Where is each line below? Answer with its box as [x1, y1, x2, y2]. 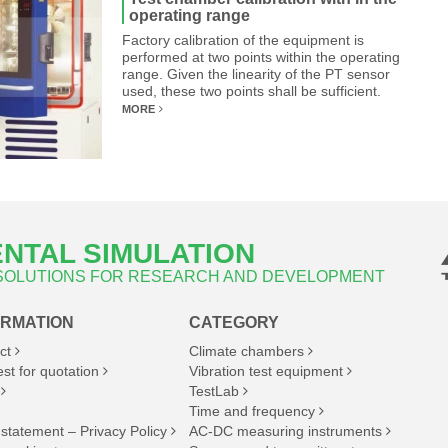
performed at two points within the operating [122, 49, 400, 65]
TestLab [189, 383, 239, 399]
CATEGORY [189, 314, 279, 331]
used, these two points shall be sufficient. [122, 83, 381, 99]
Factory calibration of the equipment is [122, 32, 364, 48]
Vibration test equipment [189, 363, 343, 379]
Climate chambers [189, 343, 304, 359]
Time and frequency [189, 403, 315, 419]
